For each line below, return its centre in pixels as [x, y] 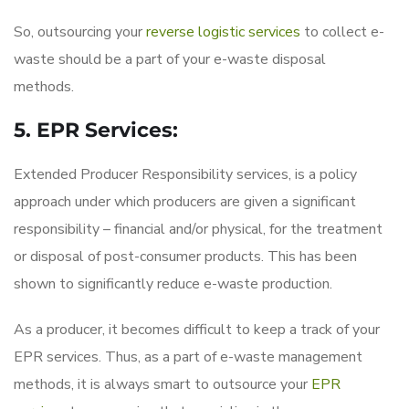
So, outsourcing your [80, 31]
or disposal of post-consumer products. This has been [185, 256]
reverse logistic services [223, 31]
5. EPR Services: [99, 130]
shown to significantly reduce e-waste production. [175, 283]
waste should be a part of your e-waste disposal [170, 59]
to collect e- [342, 31]
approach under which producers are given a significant [185, 201]
